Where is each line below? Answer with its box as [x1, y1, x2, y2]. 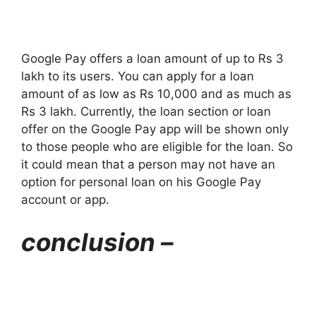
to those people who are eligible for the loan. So [21, 140, 293, 154]
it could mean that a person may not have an [21, 157, 275, 172]
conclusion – [21, 226, 174, 257]
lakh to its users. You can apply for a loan [21, 69, 254, 84]
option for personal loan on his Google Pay [21, 175, 261, 190]
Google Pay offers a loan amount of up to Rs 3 [21, 51, 284, 66]
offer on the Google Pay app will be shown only [21, 122, 288, 137]
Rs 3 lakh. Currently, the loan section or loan [21, 104, 271, 119]
